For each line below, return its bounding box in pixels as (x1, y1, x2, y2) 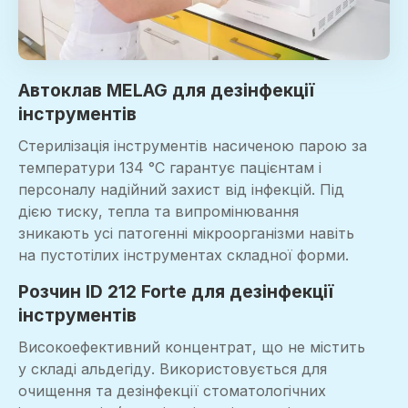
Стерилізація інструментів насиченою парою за (18, 137, 367, 156)
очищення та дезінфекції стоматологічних (18, 381, 326, 400)
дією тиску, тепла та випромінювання (18, 202, 299, 221)
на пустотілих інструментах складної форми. (18, 246, 353, 265)
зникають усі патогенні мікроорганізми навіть (18, 224, 354, 243)
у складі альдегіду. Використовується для (18, 359, 327, 378)
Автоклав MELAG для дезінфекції (18, 79, 314, 102)
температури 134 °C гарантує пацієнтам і (18, 158, 321, 178)
